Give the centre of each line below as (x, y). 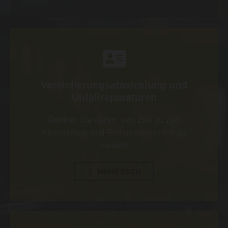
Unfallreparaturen (114, 97)
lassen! (114, 146)
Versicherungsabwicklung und (114, 85)
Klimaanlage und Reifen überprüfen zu (114, 133)
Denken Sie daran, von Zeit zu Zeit (114, 120)
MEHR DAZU (119, 172)
